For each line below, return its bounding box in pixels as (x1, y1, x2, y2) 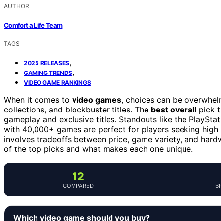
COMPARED (62, 182, 94, 189)
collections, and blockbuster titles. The (4, 104, 151, 114)
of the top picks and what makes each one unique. (4, 144, 193, 154)
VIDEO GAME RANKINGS (24, 78, 91, 86)
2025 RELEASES (24, 59, 70, 67)
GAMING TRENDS (24, 69, 73, 76)
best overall (151, 104, 196, 114)
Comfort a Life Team (4, 21, 63, 29)
